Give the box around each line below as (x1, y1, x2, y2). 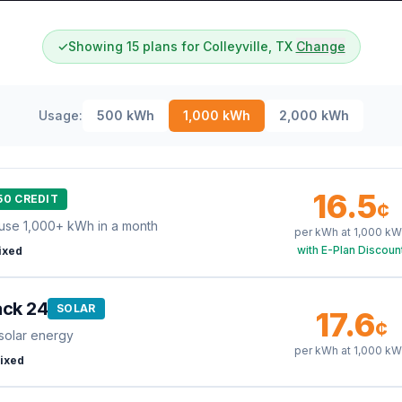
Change (295, 39, 345, 54)
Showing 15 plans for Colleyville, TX (67, 39, 293, 54)
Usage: (39, 108, 83, 123)
